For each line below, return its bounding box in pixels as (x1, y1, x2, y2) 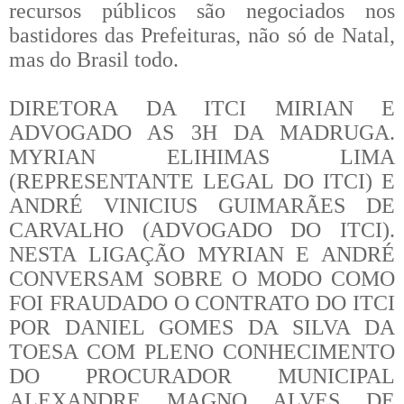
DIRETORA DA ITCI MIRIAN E (9, 96, 395, 120)
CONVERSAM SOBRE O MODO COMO (9, 266, 395, 290)
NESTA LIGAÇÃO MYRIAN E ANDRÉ (9, 242, 395, 266)
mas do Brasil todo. (9, 47, 179, 71)
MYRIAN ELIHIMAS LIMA (9, 144, 395, 169)
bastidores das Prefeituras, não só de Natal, (9, 23, 395, 47)
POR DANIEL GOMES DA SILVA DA (9, 315, 395, 339)
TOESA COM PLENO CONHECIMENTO (9, 339, 395, 363)
